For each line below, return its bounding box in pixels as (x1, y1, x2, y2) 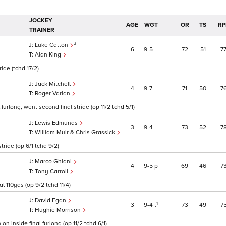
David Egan (35, 197, 68, 205)
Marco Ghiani (35, 158, 73, 166)
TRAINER (29, 26, 54, 34)
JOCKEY (29, 17, 52, 25)
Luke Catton (35, 41, 70, 49)
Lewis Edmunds (35, 119, 79, 127)
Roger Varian (35, 90, 72, 98)
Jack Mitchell (35, 80, 72, 88)
